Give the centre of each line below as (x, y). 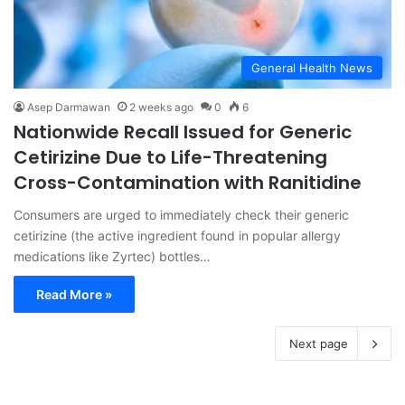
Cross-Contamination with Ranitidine (188, 183)
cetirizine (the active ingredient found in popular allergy (177, 236)
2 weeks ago (161, 108)
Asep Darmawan (69, 108)
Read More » (74, 295)
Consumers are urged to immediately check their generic (181, 215)
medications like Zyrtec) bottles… (112, 257)
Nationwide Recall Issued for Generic (183, 132)
